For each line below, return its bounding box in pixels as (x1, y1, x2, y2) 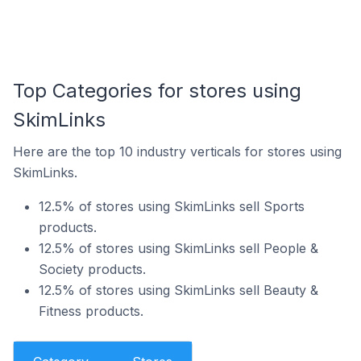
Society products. (39, 261, 146, 277)
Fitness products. (39, 303, 143, 319)
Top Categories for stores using (13, 79, 301, 102)
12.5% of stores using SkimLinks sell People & (39, 240, 318, 256)
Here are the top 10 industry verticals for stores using (13, 143, 342, 160)
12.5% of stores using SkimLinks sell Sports (39, 198, 305, 214)
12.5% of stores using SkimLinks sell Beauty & (39, 282, 318, 298)
